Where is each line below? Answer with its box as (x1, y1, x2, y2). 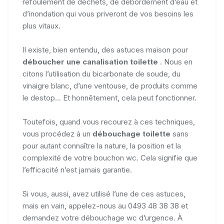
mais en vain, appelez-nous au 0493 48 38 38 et (22, 200, 188, 210)
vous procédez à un (22, 128, 92, 138)
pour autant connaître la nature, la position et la (22, 140, 181, 150)
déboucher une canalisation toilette (22, 56, 160, 66)
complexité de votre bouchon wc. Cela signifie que (22, 152, 197, 162)
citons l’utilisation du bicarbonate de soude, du (22, 68, 180, 78)
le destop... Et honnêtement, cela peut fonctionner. (22, 92, 196, 102)
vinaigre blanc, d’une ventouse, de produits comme (22, 80, 197, 90)
